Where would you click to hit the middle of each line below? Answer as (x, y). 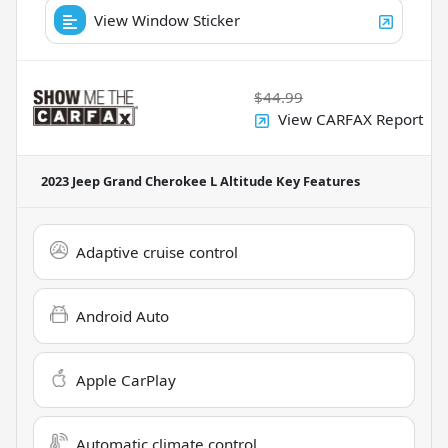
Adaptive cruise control (157, 252)
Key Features (316, 181)
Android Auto (122, 316)
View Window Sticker (167, 20)
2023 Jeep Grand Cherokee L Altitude (157, 181)
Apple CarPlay (126, 380)
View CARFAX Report (350, 119)
